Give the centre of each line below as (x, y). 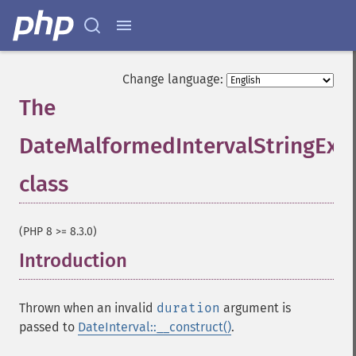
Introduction (73, 261)
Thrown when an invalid (88, 308)
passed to (48, 327)
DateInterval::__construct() (155, 327)
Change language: (173, 79)
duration (188, 308)
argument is (255, 308)
